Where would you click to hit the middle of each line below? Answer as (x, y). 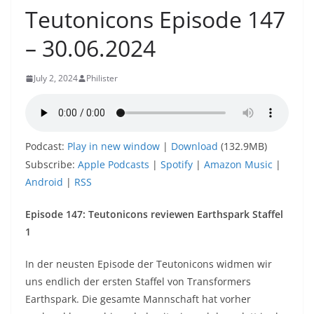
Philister (102, 78)
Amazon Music (238, 165)
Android (44, 182)
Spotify (177, 165)
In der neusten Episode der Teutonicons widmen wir (149, 264)
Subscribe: (52, 165)
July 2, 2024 (56, 78)
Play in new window (114, 146)
